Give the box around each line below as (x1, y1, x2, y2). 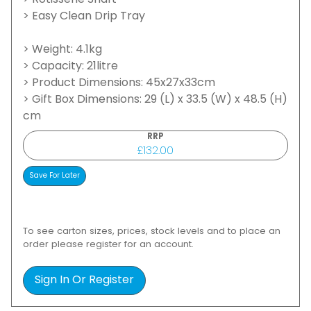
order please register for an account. (23, 239, 194, 249)
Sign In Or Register (35, 274, 134, 286)
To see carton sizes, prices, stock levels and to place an (23, 226, 280, 236)
